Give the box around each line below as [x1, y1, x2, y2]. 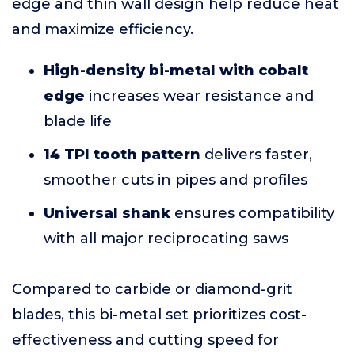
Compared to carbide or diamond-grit [12, 281, 292, 298]
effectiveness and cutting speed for [12, 331, 279, 349]
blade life [44, 113, 112, 130]
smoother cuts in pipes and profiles [44, 171, 307, 189]
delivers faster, [200, 146, 312, 163]
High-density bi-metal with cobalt [44, 62, 308, 79]
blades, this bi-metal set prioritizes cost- [12, 306, 307, 323]
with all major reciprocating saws [44, 230, 288, 247]
